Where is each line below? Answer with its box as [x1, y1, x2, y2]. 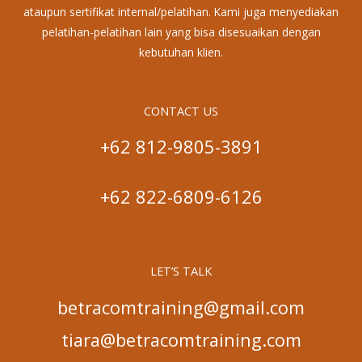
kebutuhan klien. [139, 44, 223, 60]
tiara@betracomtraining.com [61, 327, 301, 351]
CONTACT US [144, 102, 218, 119]
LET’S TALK [150, 263, 212, 280]
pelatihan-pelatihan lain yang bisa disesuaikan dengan [41, 23, 321, 40]
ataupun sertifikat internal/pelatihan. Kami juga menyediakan [23, 3, 339, 19]
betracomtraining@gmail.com [57, 295, 305, 319]
